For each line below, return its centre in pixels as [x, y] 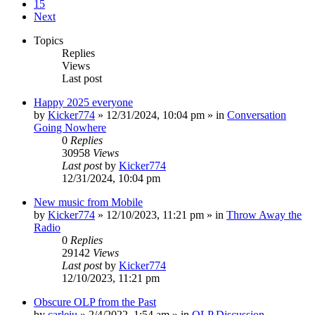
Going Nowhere [70, 127]
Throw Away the [264, 214]
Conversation [257, 115]
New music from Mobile [88, 202]
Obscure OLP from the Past [95, 302]
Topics [49, 40]
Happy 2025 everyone [83, 102]
